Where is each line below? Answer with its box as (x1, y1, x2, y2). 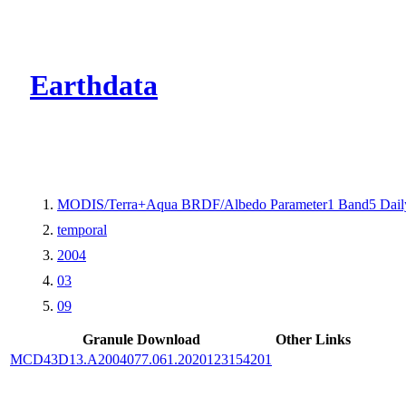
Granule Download (82, 331, 200, 347)
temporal (57, 221, 107, 237)
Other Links (275, 331, 351, 347)
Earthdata (30, 69, 158, 102)
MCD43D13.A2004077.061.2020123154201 (10, 351, 272, 367)
